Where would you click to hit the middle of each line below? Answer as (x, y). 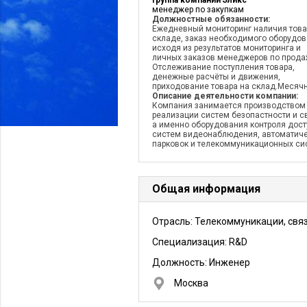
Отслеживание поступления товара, (223, 67)
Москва (191, 283)
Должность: (181, 262)
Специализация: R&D (200, 242)
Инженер (230, 262)
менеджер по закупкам (198, 10)
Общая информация (206, 189)
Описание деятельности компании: (225, 96)
